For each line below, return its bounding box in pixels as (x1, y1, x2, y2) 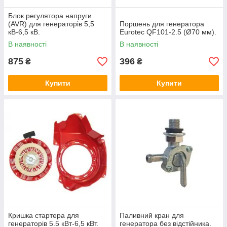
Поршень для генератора (120, 20, 204, 28)
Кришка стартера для (8, 211, 79, 219)
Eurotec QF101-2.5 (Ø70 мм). (120, 28, 216, 36)
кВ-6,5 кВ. (8, 28, 40, 36)
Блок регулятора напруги (8, 12, 92, 20)
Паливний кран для (120, 211, 184, 219)
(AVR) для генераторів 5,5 (8, 20, 94, 28)
